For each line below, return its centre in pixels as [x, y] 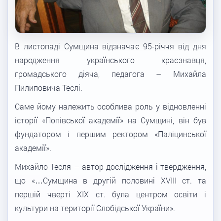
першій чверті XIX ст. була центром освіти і [110, 194]
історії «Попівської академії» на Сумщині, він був [110, 120]
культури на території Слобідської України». [95, 208]
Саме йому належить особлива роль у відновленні [110, 106]
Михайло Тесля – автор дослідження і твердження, [110, 166]
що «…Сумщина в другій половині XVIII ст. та [110, 180]
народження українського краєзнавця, [110, 60]
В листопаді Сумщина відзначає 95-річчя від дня [110, 46]
